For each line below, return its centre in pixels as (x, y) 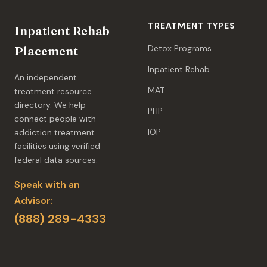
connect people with (55, 118)
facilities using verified (57, 146)
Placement (46, 51)
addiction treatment (55, 132)
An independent (46, 77)
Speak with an (47, 184)
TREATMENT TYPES (192, 25)
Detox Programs (180, 48)
